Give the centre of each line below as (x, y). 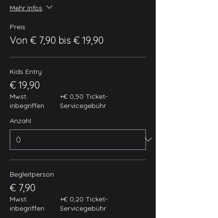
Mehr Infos (26, 8)
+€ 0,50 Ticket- (83, 96)
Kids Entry (26, 72)
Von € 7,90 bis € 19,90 (57, 40)
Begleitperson (32, 174)
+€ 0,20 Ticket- (83, 199)
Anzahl (20, 121)
